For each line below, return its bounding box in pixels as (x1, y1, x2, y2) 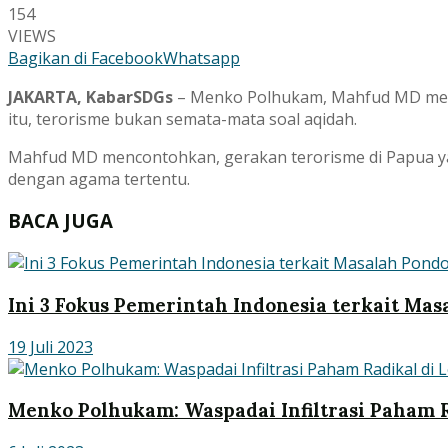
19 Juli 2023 (8, 335, 93, 358)
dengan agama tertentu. (8, 167, 190, 190)
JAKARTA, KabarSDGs (8, 85, 173, 108)
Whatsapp (163, 46, 240, 69)
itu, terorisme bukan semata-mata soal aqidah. (8, 107, 357, 130)
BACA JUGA (8, 208, 113, 234)
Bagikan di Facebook (8, 46, 163, 69)
